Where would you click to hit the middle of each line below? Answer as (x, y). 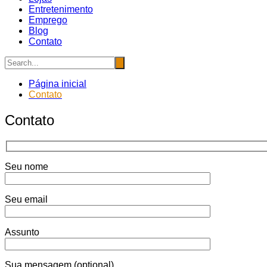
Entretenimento (61, 9)
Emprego (48, 20)
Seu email (26, 200)
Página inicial (58, 83)
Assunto (22, 232)
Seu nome (27, 167)
